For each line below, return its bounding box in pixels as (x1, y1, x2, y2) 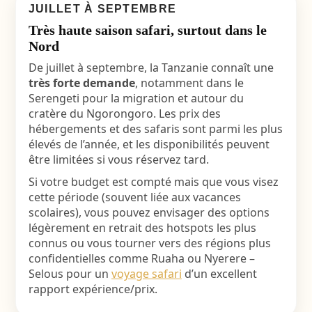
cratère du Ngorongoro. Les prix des (28, 106, 221, 121)
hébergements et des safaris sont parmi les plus (28, 121, 283, 136)
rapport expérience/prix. (28, 281, 157, 297)
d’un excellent (181, 266, 257, 281)
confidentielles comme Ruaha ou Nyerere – (28, 251, 255, 266)
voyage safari (111, 266, 182, 281)
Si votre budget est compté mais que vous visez (28, 174, 279, 189)
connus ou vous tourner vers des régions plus (28, 235, 271, 251)
